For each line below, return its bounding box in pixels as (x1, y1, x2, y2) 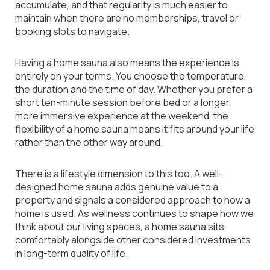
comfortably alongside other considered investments (15, 233, 251, 246)
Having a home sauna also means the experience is (15, 56, 239, 69)
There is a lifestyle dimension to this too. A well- (15, 167, 223, 180)
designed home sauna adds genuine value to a (15, 180, 218, 193)
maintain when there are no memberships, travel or (15, 11, 239, 25)
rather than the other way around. (15, 136, 163, 149)
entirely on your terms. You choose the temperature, (15, 69, 246, 83)
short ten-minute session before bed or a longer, (15, 96, 231, 109)
